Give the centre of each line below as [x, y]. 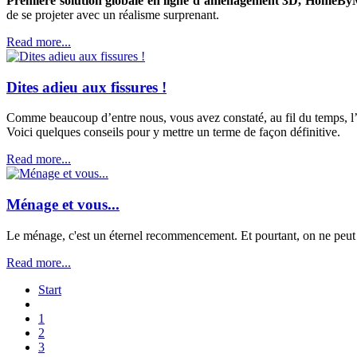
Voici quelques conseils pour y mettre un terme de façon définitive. [173, 132]
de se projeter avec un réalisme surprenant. [113, 15]
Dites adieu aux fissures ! [86, 87]
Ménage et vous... [63, 205]
